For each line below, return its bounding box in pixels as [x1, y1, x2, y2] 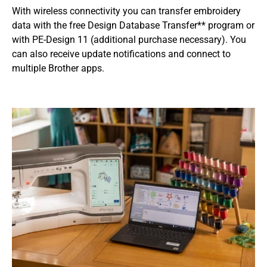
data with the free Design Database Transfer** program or [12, 20, 254, 31]
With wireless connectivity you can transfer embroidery [12, 5, 241, 17]
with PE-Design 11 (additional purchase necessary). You [12, 34, 246, 45]
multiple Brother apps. [12, 63, 104, 74]
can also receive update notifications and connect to [12, 48, 231, 60]
